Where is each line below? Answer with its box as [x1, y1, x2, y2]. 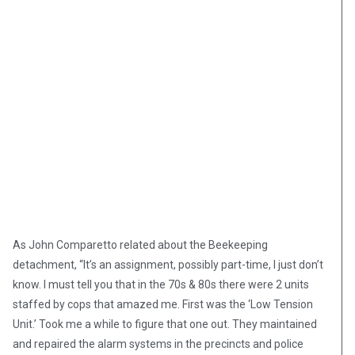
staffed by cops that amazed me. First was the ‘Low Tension [13, 298, 313, 311]
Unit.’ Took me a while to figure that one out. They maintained [13, 318, 317, 331]
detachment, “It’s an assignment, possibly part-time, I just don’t [13, 258, 323, 272]
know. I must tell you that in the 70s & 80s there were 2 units [13, 278, 309, 292]
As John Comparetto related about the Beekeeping [13, 239, 268, 252]
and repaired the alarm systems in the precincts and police [13, 338, 303, 351]
